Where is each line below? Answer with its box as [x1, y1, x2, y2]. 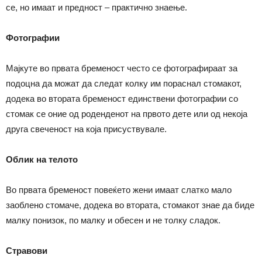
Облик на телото [6, 154, 78, 164]
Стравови [6, 245, 47, 256]
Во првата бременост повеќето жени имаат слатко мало [6, 184, 232, 195]
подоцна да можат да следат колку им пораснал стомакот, [6, 78, 242, 88]
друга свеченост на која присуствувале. [6, 123, 167, 134]
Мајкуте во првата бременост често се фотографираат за [6, 63, 237, 73]
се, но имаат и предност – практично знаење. [6, 2, 187, 12]
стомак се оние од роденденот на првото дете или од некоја [6, 108, 247, 119]
